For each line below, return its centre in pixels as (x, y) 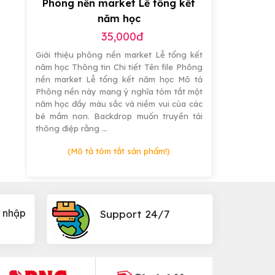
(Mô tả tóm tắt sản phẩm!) (119, 151)
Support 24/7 (135, 214)
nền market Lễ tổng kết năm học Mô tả (119, 79)
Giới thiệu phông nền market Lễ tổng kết (119, 55)
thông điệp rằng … (71, 129)
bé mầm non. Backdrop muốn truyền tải (119, 116)
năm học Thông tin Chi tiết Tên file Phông (119, 67)
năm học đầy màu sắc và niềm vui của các (119, 104)
